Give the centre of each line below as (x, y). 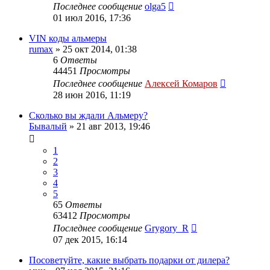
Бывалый (48, 126)
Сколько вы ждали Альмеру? (88, 115)
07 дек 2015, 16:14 (90, 239)
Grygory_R (167, 228)
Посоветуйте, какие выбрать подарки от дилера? (129, 260)
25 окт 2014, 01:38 (100, 49)
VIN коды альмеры (68, 38)
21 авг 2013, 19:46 (113, 126)
